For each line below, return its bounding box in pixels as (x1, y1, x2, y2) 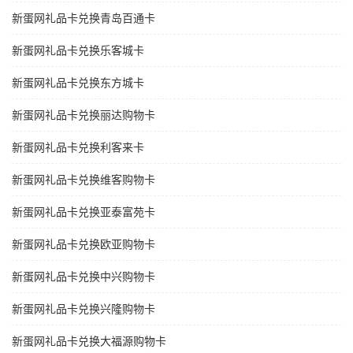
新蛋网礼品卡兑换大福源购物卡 (12, 335, 166, 348)
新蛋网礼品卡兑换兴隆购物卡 (12, 303, 155, 316)
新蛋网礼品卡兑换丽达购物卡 (12, 109, 155, 122)
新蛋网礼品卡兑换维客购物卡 (12, 173, 155, 187)
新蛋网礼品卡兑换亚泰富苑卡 (12, 206, 155, 219)
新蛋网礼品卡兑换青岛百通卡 (12, 12, 155, 25)
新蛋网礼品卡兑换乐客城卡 (12, 44, 144, 58)
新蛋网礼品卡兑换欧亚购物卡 (12, 238, 155, 251)
